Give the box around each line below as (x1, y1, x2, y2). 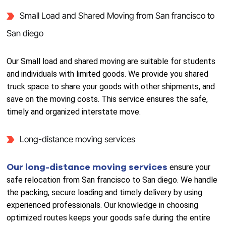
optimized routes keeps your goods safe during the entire (7, 213, 211, 222)
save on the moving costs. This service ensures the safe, (7, 94, 208, 104)
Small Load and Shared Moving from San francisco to (19, 11, 214, 21)
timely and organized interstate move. (7, 107, 141, 117)
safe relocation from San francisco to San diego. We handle (7, 175, 218, 185)
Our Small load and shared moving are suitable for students (7, 56, 216, 66)
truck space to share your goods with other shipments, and (7, 82, 215, 91)
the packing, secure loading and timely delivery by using (7, 188, 203, 197)
